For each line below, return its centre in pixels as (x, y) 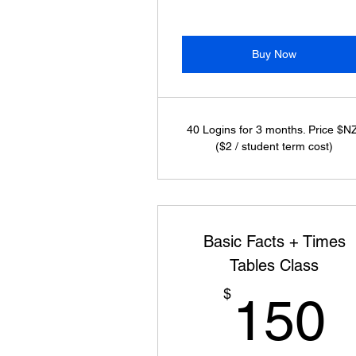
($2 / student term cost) (275, 146)
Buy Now (275, 54)
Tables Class (275, 265)
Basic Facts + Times (274, 242)
